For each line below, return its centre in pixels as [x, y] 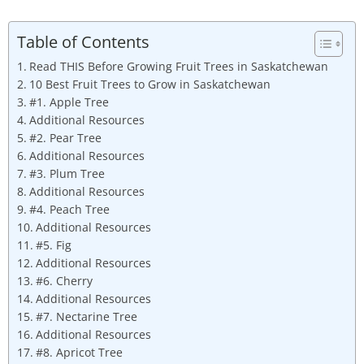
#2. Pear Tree [65, 138]
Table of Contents [83, 42]
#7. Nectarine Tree [86, 316]
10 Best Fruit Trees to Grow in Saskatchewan [149, 84]
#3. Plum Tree [67, 173]
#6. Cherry [64, 281]
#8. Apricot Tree [79, 352]
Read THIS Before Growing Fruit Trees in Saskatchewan [178, 66]
